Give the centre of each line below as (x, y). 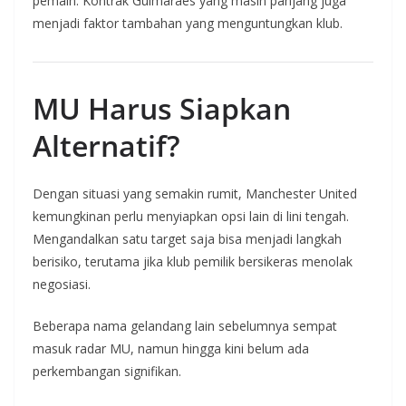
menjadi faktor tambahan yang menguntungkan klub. (188, 23)
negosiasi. (62, 284)
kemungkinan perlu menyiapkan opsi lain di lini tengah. (191, 216)
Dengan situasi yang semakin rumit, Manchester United (195, 193)
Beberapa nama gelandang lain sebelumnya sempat (185, 326)
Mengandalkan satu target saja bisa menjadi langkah (187, 239)
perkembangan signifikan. (107, 371)
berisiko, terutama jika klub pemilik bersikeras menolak (193, 261)
